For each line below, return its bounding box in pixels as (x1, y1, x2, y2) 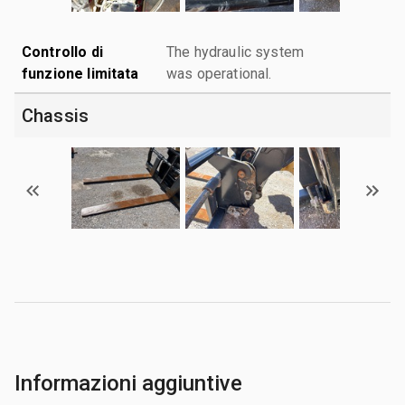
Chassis (22, 104, 89, 127)
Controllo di (22, 42, 103, 61)
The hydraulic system (166, 42, 304, 61)
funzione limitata (22, 64, 139, 82)
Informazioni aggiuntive (14, 370, 242, 396)
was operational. (166, 64, 272, 82)
